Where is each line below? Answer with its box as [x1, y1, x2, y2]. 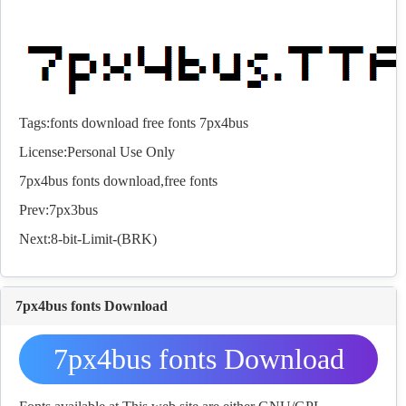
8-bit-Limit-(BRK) [51, 231, 157, 247]
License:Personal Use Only [19, 144, 175, 160]
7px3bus [49, 202, 98, 218]
